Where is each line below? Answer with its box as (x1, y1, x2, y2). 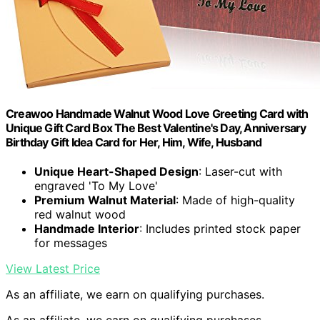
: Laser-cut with (199, 164, 282, 179)
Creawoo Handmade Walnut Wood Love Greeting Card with (6, 106, 309, 121)
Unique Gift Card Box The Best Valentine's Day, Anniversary (6, 120, 306, 135)
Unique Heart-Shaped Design (34, 164, 199, 179)
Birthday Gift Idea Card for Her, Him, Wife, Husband (6, 134, 262, 149)
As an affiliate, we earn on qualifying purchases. (6, 287, 264, 302)
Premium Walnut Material (34, 193, 176, 208)
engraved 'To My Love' (34, 179, 158, 194)
